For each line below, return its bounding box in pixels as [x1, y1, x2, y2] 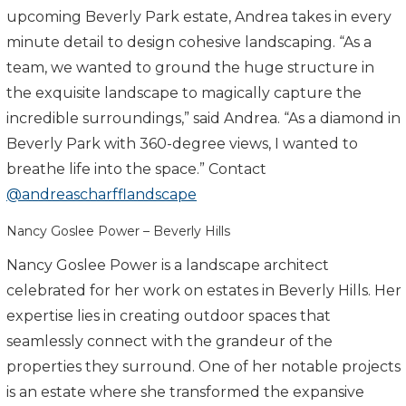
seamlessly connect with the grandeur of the [6, 332, 333, 350]
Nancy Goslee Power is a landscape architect [6, 256, 329, 274]
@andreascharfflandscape [6, 185, 197, 203]
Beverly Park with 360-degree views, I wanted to [6, 134, 358, 152]
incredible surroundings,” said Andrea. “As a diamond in [6, 109, 401, 127]
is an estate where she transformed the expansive [6, 382, 364, 401]
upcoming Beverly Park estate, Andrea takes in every [6, 7, 391, 25]
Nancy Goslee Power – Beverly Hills [6, 222, 230, 239]
